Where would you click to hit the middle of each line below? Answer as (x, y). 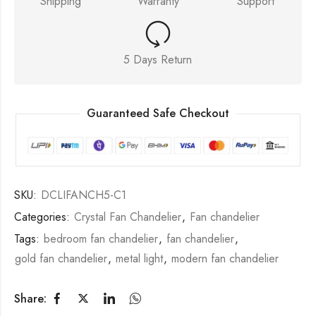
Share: (30, 298)
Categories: (44, 217)
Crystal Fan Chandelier (128, 217)
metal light (139, 259)
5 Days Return (158, 60)
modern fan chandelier (225, 259)
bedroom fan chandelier (101, 239)
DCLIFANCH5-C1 (84, 195)
